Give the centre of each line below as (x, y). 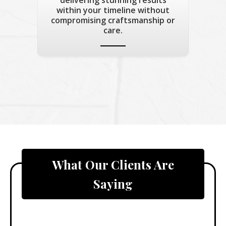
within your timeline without (113, 10)
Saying (113, 183)
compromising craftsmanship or (113, 20)
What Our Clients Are (113, 164)
